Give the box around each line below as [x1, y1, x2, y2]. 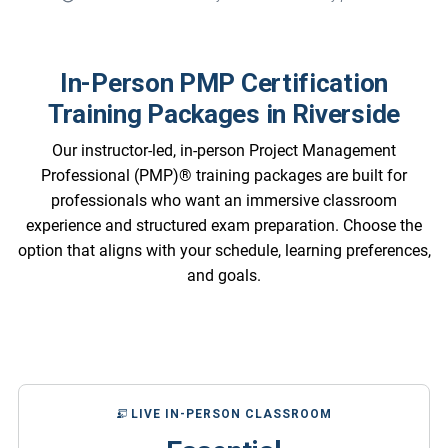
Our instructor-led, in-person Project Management [52, 140, 396, 160]
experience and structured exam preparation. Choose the [26, 215, 422, 235]
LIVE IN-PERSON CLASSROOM [126, 406, 332, 421]
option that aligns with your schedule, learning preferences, [17, 240, 431, 260]
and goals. [187, 265, 261, 285]
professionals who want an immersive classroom [51, 190, 397, 210]
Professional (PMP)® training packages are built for [41, 165, 407, 185]
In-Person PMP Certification [60, 67, 388, 98]
